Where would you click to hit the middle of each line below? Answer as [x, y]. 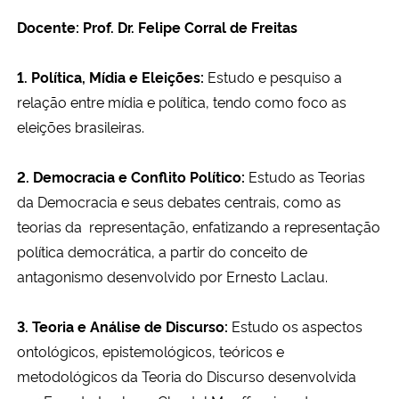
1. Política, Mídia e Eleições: [110, 76]
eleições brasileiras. [82, 126]
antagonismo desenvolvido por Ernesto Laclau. [174, 276]
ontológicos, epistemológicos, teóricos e [151, 350]
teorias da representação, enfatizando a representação [199, 226]
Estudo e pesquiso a [273, 76]
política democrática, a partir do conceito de [162, 251]
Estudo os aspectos [295, 326]
